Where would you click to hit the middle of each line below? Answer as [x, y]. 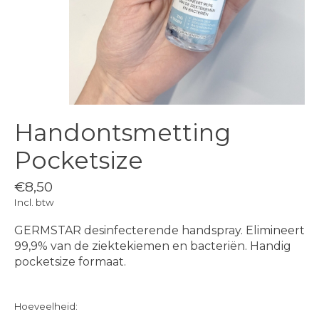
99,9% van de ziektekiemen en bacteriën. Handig [153, 246]
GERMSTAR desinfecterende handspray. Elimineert [159, 230]
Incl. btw [34, 202]
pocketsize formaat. [70, 261]
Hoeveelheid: [46, 306]
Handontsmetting [122, 133]
